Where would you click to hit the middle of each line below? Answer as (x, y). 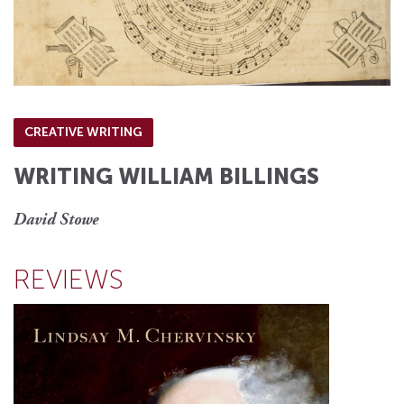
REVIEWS (69, 279)
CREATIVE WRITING (83, 132)
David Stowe (56, 220)
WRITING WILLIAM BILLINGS (166, 176)
